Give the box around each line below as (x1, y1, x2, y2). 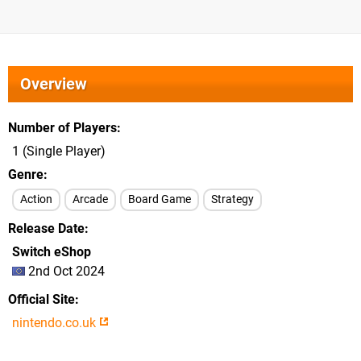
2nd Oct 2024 (25, 263, 105, 279)
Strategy (211, 193, 254, 206)
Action (20, 193, 52, 206)
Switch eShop (12, 244, 91, 259)
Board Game (128, 193, 191, 206)
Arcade (73, 193, 108, 206)
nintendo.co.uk (12, 315, 99, 330)
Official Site (8, 292, 75, 307)
